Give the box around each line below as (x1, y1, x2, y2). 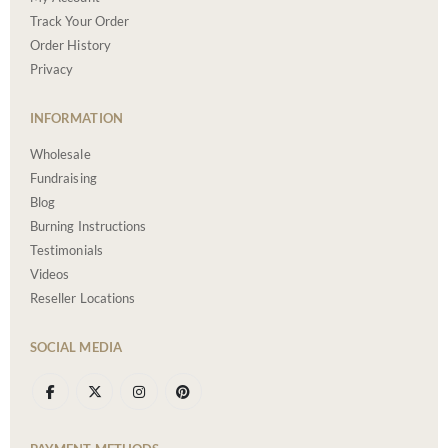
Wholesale (30, 145, 91, 162)
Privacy (30, 61, 74, 78)
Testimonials (30, 241, 103, 258)
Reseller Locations (30, 289, 136, 306)
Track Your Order (30, 13, 130, 30)
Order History (30, 37, 111, 54)
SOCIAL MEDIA (30, 338, 122, 355)
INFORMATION (30, 109, 123, 126)
